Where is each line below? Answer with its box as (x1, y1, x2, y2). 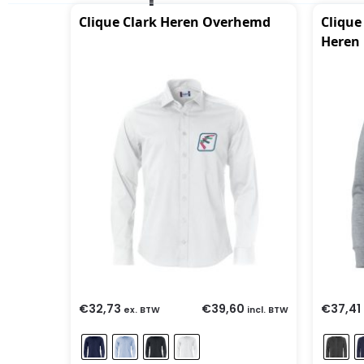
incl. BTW (246, 303, 288, 316)
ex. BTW (123, 303, 160, 316)
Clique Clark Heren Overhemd (79, 12, 271, 31)
